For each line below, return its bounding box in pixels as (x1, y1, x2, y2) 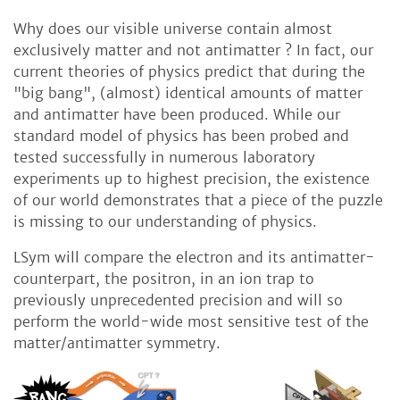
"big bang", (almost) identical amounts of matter (13, 84, 362, 103)
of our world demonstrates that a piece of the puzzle (13, 191, 383, 210)
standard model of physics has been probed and (13, 127, 349, 146)
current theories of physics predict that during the (13, 62, 365, 81)
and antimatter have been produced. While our (13, 105, 340, 124)
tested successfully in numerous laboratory (13, 148, 315, 167)
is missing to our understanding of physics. (13, 212, 317, 231)
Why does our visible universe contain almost (13, 20, 332, 38)
